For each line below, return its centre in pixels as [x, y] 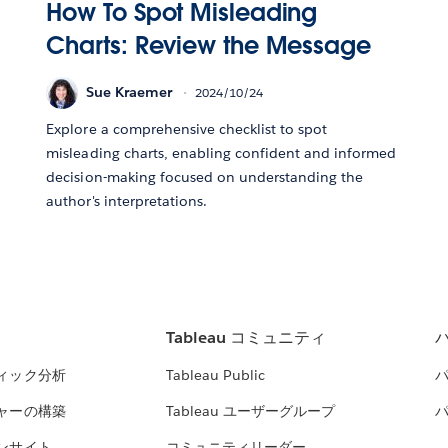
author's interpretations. [126, 200]
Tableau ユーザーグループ [250, 411]
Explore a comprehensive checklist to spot [187, 128]
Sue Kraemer [129, 92]
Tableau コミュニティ [245, 338]
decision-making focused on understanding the [205, 176]
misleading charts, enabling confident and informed [221, 152]
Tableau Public [215, 375]
